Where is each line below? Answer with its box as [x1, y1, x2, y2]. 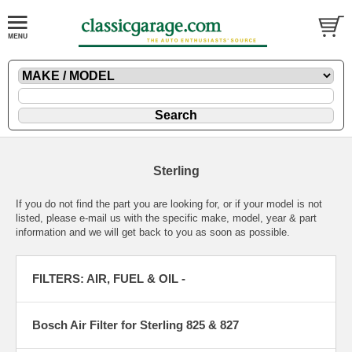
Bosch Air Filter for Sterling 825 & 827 [32, 318, 239, 332]
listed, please [16, 212, 79, 225]
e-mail [79, 212, 107, 225]
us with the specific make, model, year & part [107, 212, 317, 225]
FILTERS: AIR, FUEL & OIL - [32, 272, 185, 286]
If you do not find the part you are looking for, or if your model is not [16, 198, 322, 211]
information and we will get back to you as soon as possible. [16, 226, 290, 239]
